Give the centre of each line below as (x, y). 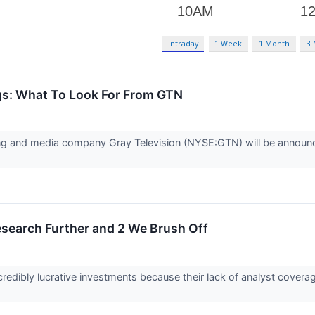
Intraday (183, 43)
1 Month (275, 43)
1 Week (229, 43)
